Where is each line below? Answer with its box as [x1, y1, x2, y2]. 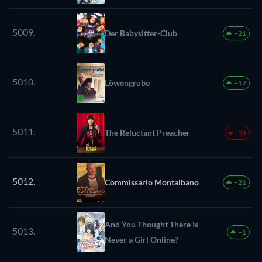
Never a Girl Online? [105, 235, 178, 245]
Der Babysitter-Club [105, 28, 177, 39]
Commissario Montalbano [105, 177, 199, 188]
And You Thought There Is [105, 219, 198, 230]
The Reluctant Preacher [105, 127, 190, 138]
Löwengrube [105, 78, 150, 88]
